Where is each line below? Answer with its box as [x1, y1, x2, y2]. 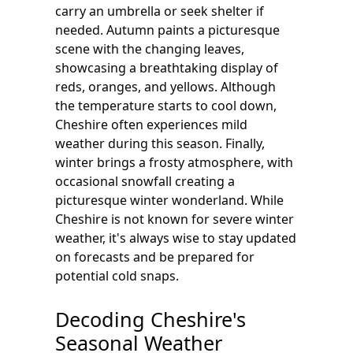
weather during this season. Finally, [55, 135, 265, 152]
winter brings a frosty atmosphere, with [55, 154, 293, 171]
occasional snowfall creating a [55, 173, 235, 190]
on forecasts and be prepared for [55, 248, 255, 266]
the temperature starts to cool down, [55, 97, 277, 114]
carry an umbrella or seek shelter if [55, 2, 264, 20]
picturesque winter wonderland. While [55, 191, 284, 209]
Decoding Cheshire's [55, 306, 246, 333]
